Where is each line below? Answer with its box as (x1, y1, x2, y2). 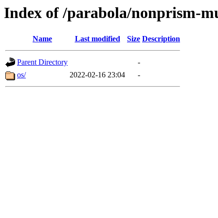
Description (142, 35, 180, 43)
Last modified (74, 35, 120, 43)
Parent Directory (17, 58, 68, 67)
